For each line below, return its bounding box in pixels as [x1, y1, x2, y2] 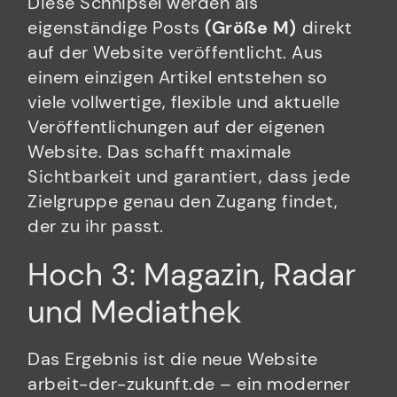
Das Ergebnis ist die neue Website [27, 347, 318, 370]
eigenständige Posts [27, 16, 206, 40]
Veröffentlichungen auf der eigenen [27, 115, 325, 139]
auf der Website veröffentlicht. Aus [27, 41, 323, 65]
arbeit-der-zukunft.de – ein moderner [27, 372, 351, 395]
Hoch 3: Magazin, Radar [27, 254, 357, 296]
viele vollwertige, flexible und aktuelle [27, 90, 340, 114]
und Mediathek [27, 292, 243, 333]
